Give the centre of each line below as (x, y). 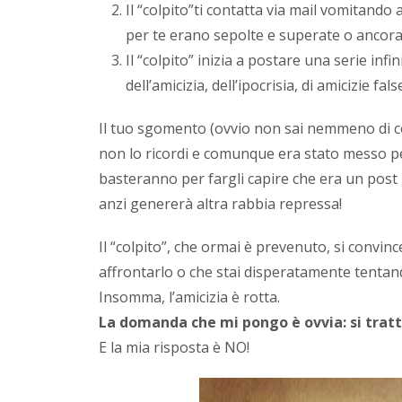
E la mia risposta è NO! (175, 347)
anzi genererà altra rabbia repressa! (221, 203)
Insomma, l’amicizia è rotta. (190, 297)
